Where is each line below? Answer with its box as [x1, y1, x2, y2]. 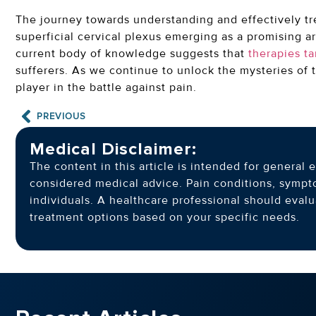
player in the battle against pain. [16, 80, 197, 95]
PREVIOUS [37, 110, 86, 122]
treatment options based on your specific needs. [30, 210, 300, 225]
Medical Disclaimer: [30, 139, 197, 160]
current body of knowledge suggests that [16, 46, 248, 61]
